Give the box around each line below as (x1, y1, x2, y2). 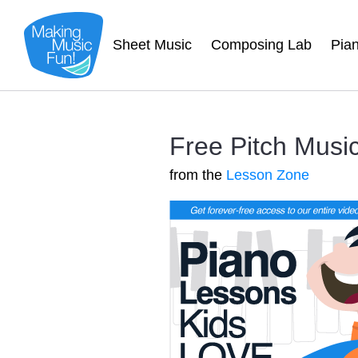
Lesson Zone (226, 167, 309, 183)
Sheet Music (112, 37, 192, 53)
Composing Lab (210, 37, 312, 53)
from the (169, 167, 226, 183)
